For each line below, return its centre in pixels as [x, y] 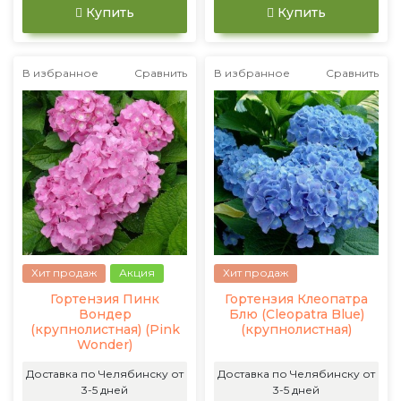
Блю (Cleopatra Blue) [296, 314]
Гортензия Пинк [105, 299]
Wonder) [105, 345]
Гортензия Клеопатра [296, 299]
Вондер [105, 314]
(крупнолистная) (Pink [105, 329]
